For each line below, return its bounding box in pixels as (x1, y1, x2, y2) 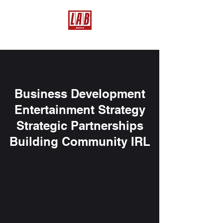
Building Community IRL (9, 134, 150, 148)
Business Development (14, 87, 145, 101)
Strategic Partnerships (16, 118, 143, 132)
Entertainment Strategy (14, 103, 145, 116)
